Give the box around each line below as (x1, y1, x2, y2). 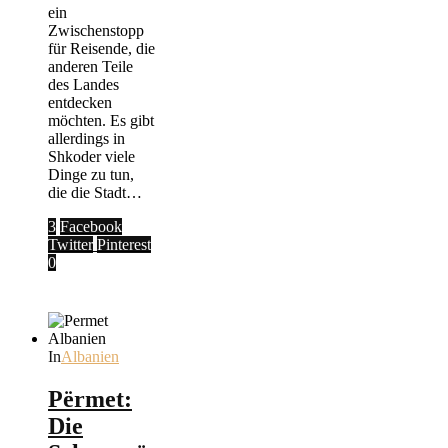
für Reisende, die (48, 39, 155, 57)
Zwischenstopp (48, 21, 144, 39)
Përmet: (48, 385, 132, 412)
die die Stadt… (48, 183, 142, 201)
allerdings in (48, 129, 125, 147)
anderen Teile (48, 57, 133, 75)
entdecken (48, 93, 112, 111)
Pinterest (97, 235, 151, 253)
